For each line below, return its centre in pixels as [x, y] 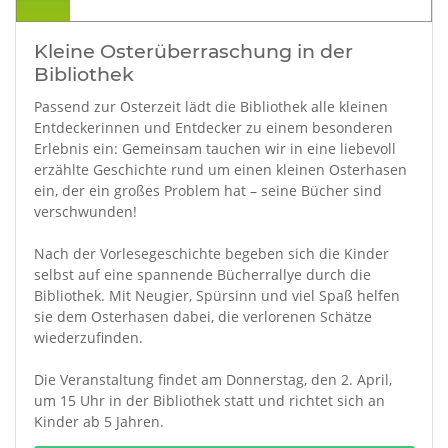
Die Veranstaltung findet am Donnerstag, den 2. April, [212, 379]
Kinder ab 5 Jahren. [98, 421]
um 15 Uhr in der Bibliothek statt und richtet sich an [209, 400]
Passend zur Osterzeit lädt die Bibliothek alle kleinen [210, 106]
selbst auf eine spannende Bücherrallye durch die [202, 274]
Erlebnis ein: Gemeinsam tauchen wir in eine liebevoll [214, 148]
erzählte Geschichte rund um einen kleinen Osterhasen [220, 169]
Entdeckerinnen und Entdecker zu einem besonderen [213, 127]
